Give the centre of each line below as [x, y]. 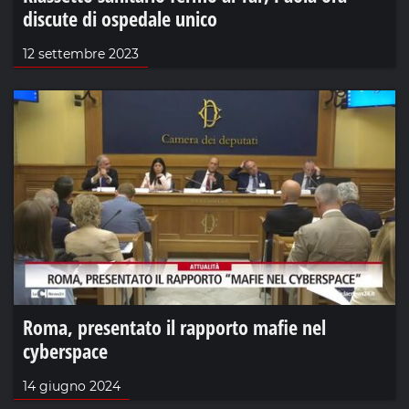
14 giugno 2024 [72, 386]
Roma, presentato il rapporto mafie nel [174, 326]
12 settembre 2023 [81, 53]
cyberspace [65, 350]
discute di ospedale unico [120, 18]
